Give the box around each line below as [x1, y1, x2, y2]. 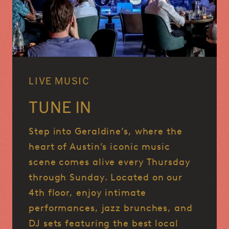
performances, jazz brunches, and [29, 202, 193, 214]
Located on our [110, 172, 183, 184]
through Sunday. [29, 172, 111, 184]
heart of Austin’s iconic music [29, 141, 170, 153]
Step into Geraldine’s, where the [29, 126, 182, 138]
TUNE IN [29, 98, 92, 117]
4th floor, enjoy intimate [29, 187, 146, 199]
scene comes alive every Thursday [29, 156, 191, 168]
